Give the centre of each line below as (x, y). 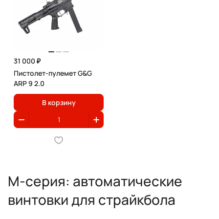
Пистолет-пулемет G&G (53, 73)
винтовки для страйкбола (92, 199)
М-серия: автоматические (95, 181)
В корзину (59, 102)
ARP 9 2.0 (29, 83)
